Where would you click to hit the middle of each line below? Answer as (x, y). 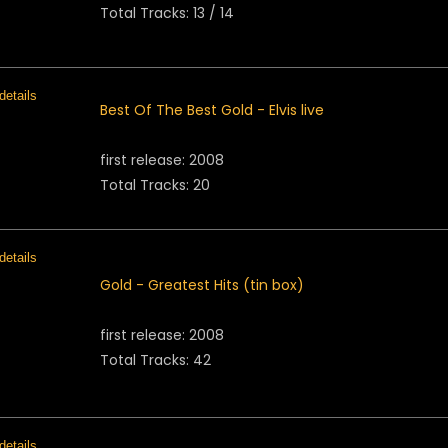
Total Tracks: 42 (155, 360)
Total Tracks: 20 (155, 185)
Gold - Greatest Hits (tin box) (202, 285)
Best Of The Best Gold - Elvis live (212, 110)
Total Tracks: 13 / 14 (167, 13)
